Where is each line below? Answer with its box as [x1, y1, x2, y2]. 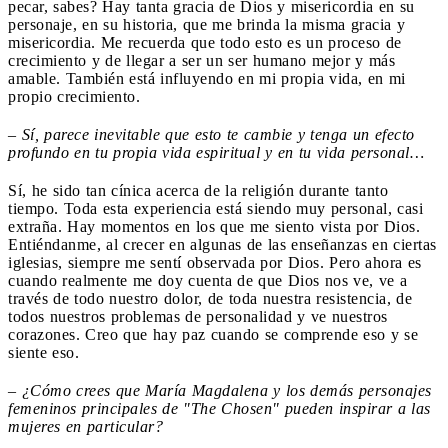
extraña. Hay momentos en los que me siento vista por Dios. [8, 217, 420, 235]
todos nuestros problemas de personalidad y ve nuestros [8, 307, 388, 325]
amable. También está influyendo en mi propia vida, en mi [8, 69, 406, 87]
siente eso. [8, 343, 79, 361]
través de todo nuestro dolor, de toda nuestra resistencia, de [8, 289, 412, 307]
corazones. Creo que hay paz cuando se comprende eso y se [8, 325, 418, 343]
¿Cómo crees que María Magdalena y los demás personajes [21, 381, 432, 399]
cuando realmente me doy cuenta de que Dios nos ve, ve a [8, 271, 407, 289]
